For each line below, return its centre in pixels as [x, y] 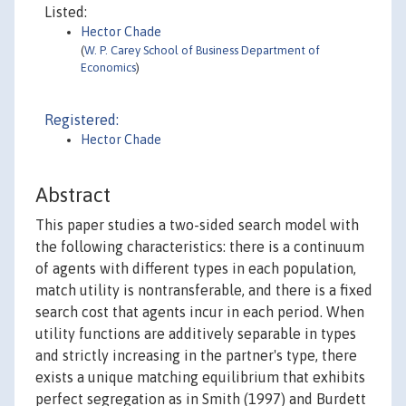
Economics [108, 68]
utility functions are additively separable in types [196, 334]
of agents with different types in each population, [196, 269]
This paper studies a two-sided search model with [197, 225]
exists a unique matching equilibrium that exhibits [200, 377]
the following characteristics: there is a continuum [200, 247]
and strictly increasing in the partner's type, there [196, 356]
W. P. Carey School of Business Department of [202, 50]
